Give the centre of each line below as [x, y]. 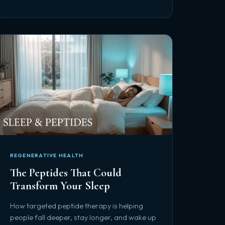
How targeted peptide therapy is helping [76, 206]
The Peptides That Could [66, 173]
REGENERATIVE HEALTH [47, 155]
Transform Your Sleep [60, 186]
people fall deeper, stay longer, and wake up [83, 217]
